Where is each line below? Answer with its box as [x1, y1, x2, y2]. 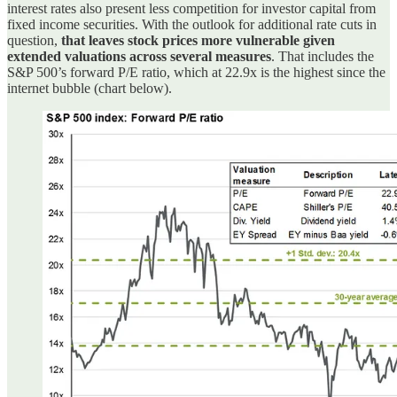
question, [7, 33, 61, 49]
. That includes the [271, 49, 374, 65]
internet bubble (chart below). [7, 81, 172, 97]
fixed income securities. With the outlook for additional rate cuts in [7, 17, 377, 33]
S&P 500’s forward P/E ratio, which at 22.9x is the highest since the [7, 65, 385, 81]
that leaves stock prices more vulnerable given [61, 33, 335, 49]
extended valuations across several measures [7, 49, 271, 65]
